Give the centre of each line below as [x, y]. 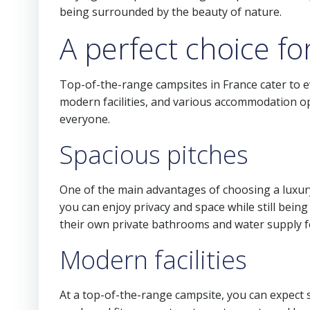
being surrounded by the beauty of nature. [171, 12]
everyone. [85, 119]
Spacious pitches [154, 155]
